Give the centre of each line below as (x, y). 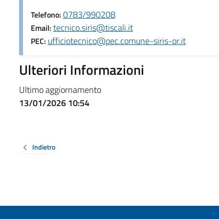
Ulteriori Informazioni (81, 69)
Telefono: (47, 14)
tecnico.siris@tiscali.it (93, 27)
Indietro (44, 147)
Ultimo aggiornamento (60, 89)
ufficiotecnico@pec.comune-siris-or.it (117, 41)
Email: (42, 28)
